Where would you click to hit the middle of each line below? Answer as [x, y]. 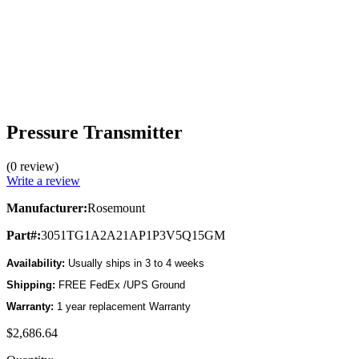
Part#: [24, 235]
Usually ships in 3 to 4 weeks [135, 263]
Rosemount [116, 208]
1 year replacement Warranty [122, 306]
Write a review [43, 180]
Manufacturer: [47, 208]
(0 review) [32, 166]
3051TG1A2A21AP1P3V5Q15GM [133, 235]
